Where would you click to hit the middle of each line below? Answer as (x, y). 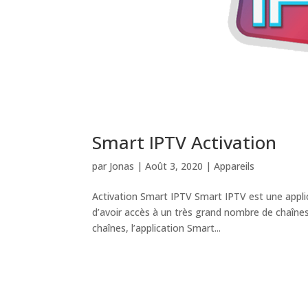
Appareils (234, 166)
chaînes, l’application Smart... (157, 228)
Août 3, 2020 (174, 166)
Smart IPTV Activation (185, 143)
